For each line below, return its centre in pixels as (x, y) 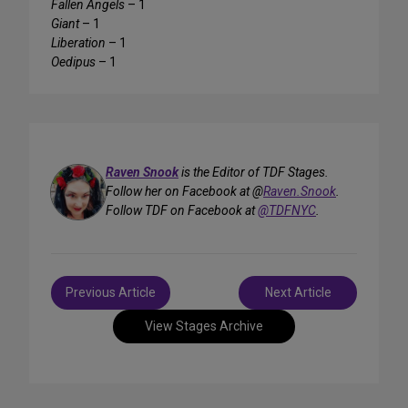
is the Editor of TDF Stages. (254, 173)
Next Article (298, 293)
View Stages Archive (204, 326)
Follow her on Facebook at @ (184, 192)
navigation (91, 306)
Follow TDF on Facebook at (182, 211)
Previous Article (111, 293)
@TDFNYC (287, 211)
